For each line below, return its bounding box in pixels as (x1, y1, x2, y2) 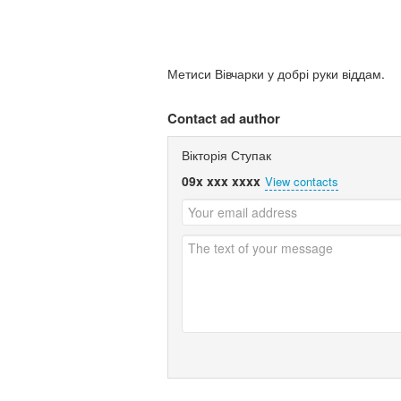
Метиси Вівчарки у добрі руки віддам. (167, 64, 385, 82)
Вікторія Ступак (182, 145, 271, 164)
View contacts (265, 172, 338, 190)
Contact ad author (167, 107, 280, 128)
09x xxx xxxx (182, 171, 260, 190)
